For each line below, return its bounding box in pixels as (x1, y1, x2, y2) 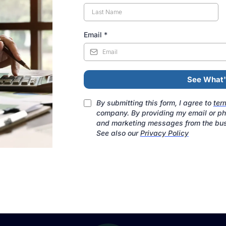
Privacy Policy (140, 128, 189, 137)
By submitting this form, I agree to (96, 98, 213, 107)
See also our (96, 128, 140, 137)
